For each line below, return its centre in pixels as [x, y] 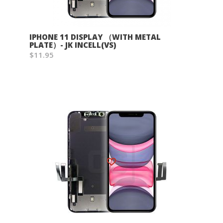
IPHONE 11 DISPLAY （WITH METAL [95, 37]
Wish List [121, 157]
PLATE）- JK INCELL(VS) [73, 45]
